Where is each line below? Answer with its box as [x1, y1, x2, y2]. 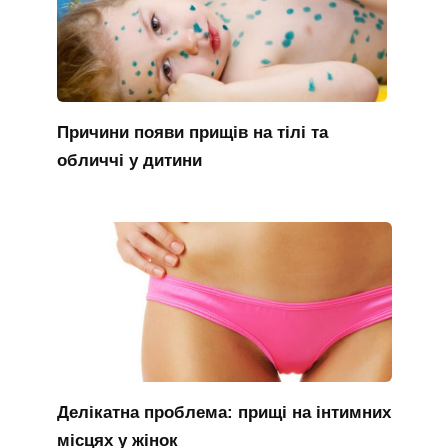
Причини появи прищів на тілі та [56, 122, 328, 142]
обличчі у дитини [56, 150, 202, 170]
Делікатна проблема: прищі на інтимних [56, 402, 391, 422]
